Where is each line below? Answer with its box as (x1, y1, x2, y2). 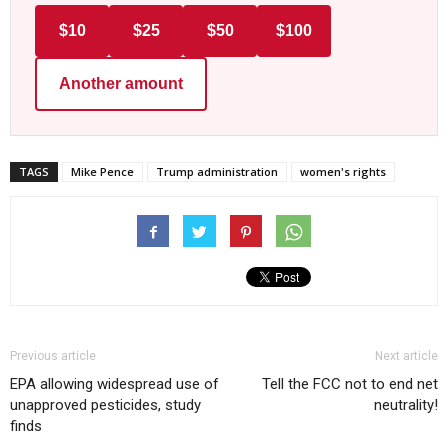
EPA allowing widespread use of (10, 374, 219, 393)
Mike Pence (71, 163, 134, 179)
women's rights (300, 163, 386, 179)
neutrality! (374, 395, 438, 414)
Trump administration (156, 163, 278, 179)
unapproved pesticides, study (10, 395, 201, 414)
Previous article (10, 348, 96, 363)
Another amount (59, 74, 183, 92)
